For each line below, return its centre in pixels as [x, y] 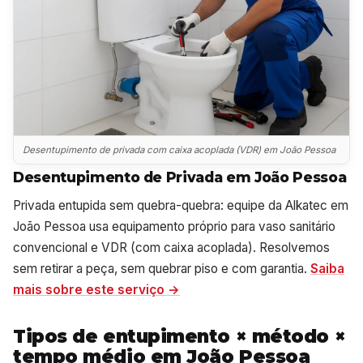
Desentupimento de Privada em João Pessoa [180, 177]
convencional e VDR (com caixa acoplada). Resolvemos [171, 248]
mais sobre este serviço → [96, 290]
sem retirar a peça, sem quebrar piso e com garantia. [162, 269]
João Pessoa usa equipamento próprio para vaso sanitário [174, 226]
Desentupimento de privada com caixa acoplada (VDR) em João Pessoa [179, 149]
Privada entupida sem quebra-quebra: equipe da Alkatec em [181, 205]
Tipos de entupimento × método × [179, 336]
